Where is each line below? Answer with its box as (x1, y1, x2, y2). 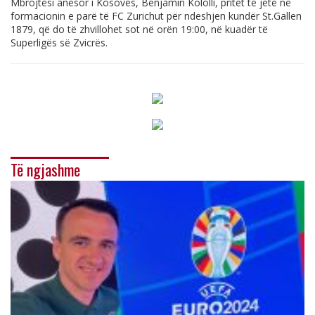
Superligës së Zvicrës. (11, 36, 108, 50)
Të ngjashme (11, 158, 80, 181)
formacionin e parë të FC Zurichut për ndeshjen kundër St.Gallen (11, 9, 302, 23)
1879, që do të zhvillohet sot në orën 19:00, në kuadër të (11, 22, 268, 37)
